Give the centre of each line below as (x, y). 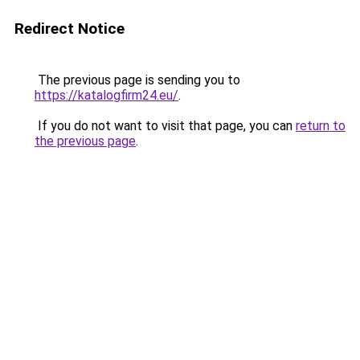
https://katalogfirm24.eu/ (106, 95)
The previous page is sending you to (137, 80)
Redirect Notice (70, 29)
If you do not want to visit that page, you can (165, 126)
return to (321, 126)
